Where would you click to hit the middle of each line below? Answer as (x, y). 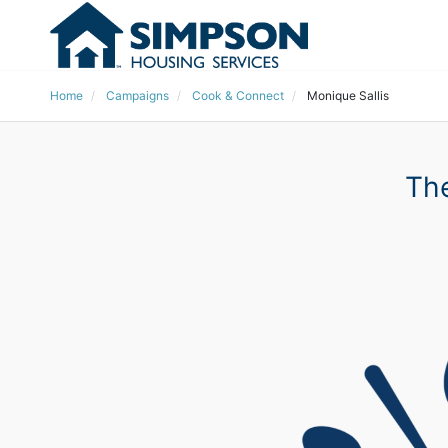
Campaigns (137, 95)
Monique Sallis (348, 95)
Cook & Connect (238, 95)
